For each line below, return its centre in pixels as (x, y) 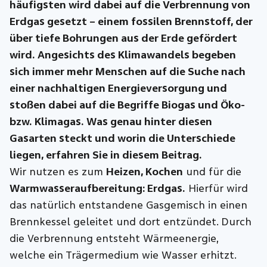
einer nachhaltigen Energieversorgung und (119, 88)
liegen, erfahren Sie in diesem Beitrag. (106, 155)
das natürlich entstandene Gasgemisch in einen (129, 205)
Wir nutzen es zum (58, 172)
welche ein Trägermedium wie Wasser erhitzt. (123, 255)
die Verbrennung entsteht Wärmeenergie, (114, 238)
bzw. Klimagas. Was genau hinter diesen (111, 122)
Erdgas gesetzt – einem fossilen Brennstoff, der (131, 21)
